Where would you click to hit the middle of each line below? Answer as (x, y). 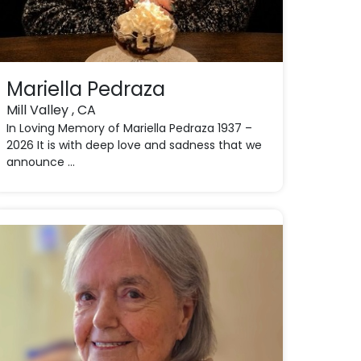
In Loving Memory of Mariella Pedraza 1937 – (129, 128)
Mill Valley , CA (51, 110)
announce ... (40, 162)
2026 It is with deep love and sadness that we (134, 145)
